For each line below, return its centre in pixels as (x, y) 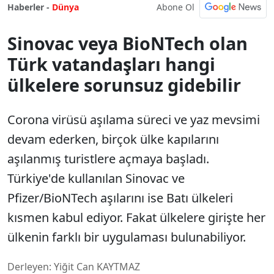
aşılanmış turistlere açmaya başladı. (108, 159)
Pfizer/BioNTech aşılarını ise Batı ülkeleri (120, 198)
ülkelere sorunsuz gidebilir (124, 85)
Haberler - (28, 7)
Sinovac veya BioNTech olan (128, 43)
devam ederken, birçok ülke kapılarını (113, 139)
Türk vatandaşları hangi (111, 64)
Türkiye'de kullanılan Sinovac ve (96, 178)
